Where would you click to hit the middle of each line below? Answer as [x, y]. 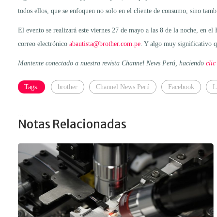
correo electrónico [44, 44]
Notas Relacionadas [72, 124]
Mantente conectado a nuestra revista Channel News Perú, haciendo [112, 63]
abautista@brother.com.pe [105, 44]
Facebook [181, 87]
